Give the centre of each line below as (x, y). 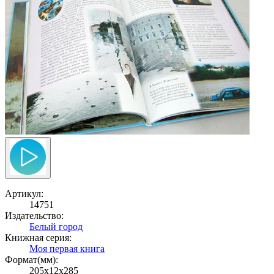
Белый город (56, 226)
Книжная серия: (38, 237)
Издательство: (34, 215)
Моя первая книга (67, 248)
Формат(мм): (31, 259)
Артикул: (24, 193)
